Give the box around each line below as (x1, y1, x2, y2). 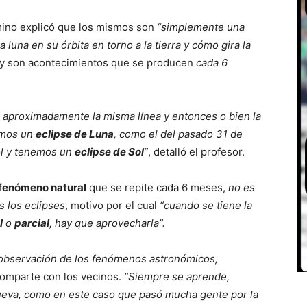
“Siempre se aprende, (124, 270, 230, 283)
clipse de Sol (81, 145, 144, 158)
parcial (14, 217, 49, 230)
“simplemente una (157, 21, 245, 34)
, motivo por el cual (65, 199, 160, 212)
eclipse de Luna (36, 127, 114, 140)
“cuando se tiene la (160, 199, 252, 212)
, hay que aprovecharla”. (49, 217, 165, 230)
